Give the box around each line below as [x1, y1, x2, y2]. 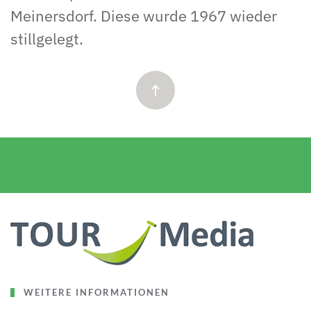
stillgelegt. [10, 28, 83, 49]
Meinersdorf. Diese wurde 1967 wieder [10, 5, 277, 26]
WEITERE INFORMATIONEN [19, 286, 169, 298]
